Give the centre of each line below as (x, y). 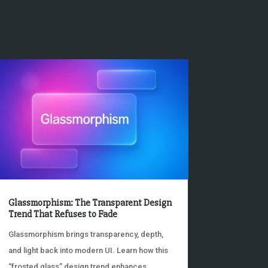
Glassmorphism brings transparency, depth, (86, 234)
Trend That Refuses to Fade (63, 214)
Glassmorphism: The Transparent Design (90, 202)
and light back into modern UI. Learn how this (88, 250)
